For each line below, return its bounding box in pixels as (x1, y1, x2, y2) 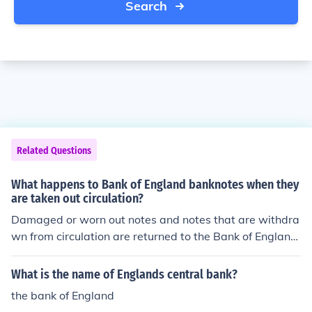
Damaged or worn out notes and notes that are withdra (11, 212, 299, 226)
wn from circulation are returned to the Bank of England (11, 229, 297, 243)
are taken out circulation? (11, 191, 143, 206)
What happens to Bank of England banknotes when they (11, 177, 299, 192)
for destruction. (11, 246, 89, 260)
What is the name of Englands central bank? (11, 267, 237, 282)
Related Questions (17, 145, 91, 157)
